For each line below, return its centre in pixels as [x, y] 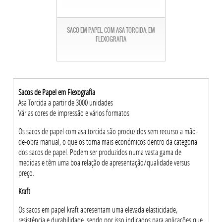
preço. [27, 173]
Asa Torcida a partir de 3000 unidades [66, 103]
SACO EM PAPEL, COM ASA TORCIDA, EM [111, 30]
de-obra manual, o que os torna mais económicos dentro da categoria [108, 142]
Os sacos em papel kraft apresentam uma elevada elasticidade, [98, 210]
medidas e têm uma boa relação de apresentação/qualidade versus [104, 163]
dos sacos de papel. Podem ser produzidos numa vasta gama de [100, 152]
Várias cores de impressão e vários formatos [74, 113]
